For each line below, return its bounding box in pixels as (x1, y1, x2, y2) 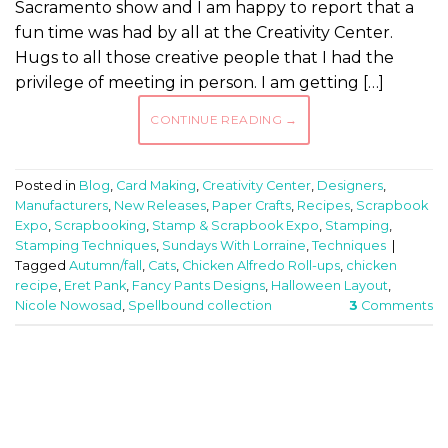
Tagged (15, 257, 69, 273)
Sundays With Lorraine (162, 237, 306, 253)
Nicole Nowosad (15, 297, 122, 313)
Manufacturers (15, 197, 108, 213)
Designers (317, 177, 383, 193)
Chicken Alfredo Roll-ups (182, 257, 340, 273)
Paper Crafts (212, 197, 291, 213)
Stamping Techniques (15, 237, 156, 253)
